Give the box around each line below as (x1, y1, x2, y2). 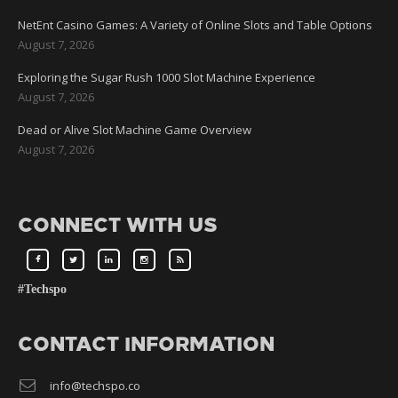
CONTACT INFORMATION (18, 332, 275, 357)
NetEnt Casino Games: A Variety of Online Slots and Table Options (18, 17, 372, 34)
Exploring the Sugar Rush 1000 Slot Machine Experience (18, 69, 315, 86)
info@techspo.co (50, 378, 140, 394)
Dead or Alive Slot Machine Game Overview (18, 122, 251, 139)
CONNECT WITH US (18, 213, 218, 238)
